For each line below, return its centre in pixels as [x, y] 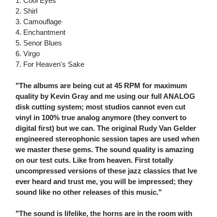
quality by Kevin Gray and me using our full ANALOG [105, 96]
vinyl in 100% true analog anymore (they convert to [101, 118]
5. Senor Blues [39, 43]
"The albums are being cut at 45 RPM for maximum [101, 86]
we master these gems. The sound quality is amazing [105, 150]
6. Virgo [28, 54]
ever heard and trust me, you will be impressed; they [104, 182]
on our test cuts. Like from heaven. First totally [94, 160]
